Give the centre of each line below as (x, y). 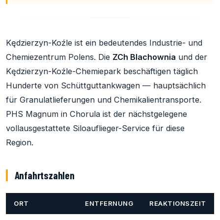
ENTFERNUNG (109, 203)
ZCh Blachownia (144, 57)
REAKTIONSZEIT (178, 203)
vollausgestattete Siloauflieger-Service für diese (95, 128)
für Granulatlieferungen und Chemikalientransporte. (104, 99)
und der (192, 57)
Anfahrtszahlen (44, 175)
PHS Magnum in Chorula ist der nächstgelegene (96, 114)
